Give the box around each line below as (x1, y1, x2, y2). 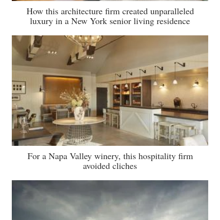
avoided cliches (83, 159, 137, 171)
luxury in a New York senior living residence (30, 14, 190, 27)
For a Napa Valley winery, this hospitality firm (27, 149, 193, 162)
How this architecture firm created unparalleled (26, 4, 194, 17)
